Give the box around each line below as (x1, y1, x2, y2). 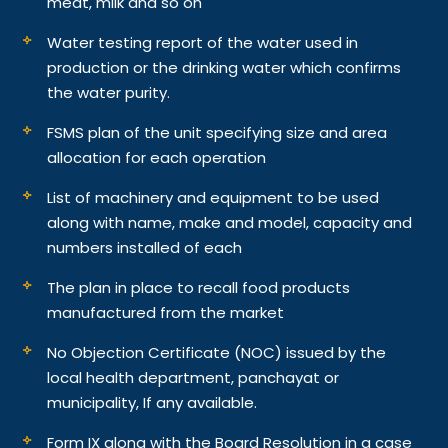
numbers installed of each (47, 236, 243, 258)
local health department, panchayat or (47, 366, 340, 388)
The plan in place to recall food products (47, 276, 351, 298)
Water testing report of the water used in (47, 31, 359, 53)
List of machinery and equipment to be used (47, 186, 380, 208)
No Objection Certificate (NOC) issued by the (47, 341, 387, 363)
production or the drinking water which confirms (47, 56, 402, 78)
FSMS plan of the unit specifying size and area (47, 121, 388, 143)
